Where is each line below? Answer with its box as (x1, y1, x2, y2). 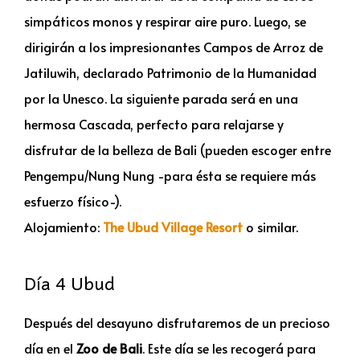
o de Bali (91, 338, 142, 357)
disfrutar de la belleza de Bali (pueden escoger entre (24, 140, 331, 158)
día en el (24, 338, 76, 357)
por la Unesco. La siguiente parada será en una (24, 88, 298, 107)
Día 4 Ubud (24, 268, 115, 297)
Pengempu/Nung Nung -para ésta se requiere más (24, 166, 316, 184)
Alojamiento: (24, 217, 103, 235)
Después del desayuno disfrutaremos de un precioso (24, 313, 330, 331)
